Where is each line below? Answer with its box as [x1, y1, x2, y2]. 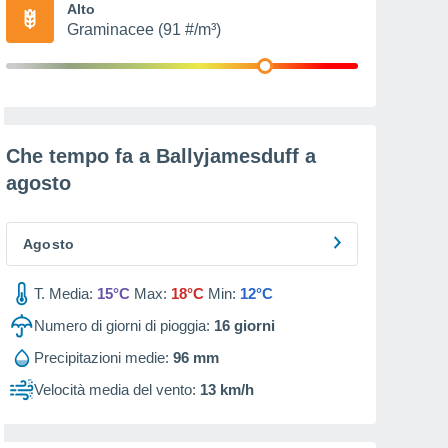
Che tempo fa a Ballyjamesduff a [6, 145, 316, 167]
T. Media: [34, 285, 93, 302]
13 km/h [200, 381, 254, 398]
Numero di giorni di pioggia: [34, 317, 210, 334]
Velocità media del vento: [34, 381, 196, 398]
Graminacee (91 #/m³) [67, 21, 221, 38]
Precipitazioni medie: [34, 349, 169, 366]
